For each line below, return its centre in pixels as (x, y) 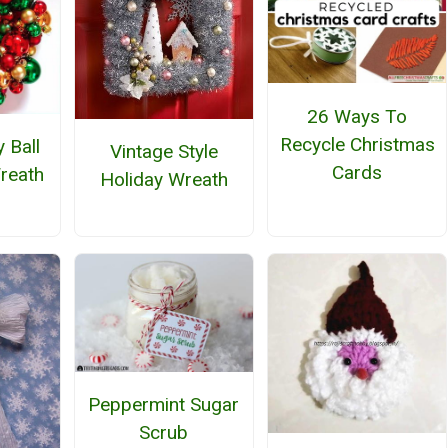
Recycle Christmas (357, 144)
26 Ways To (357, 116)
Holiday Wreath (163, 180)
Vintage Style (163, 152)
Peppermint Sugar (164, 405)
